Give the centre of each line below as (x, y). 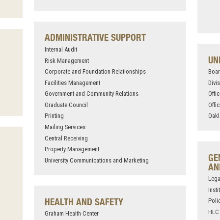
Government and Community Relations (91, 94)
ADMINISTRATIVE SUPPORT (95, 37)
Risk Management (67, 60)
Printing (54, 116)
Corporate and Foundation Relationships (95, 72)
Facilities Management (72, 82)
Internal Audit (61, 50)
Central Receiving (66, 138)
